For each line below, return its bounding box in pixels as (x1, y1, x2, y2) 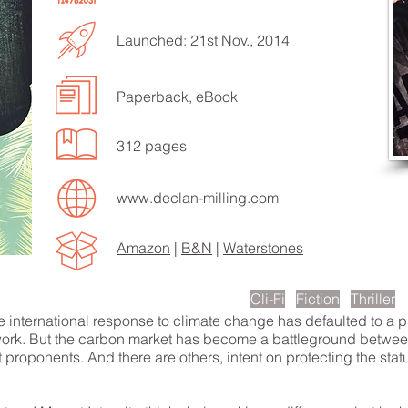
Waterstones (223, 239, 303, 257)
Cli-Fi (250, 290, 285, 308)
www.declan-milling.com (117, 189, 279, 207)
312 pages (117, 137, 187, 155)
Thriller (351, 290, 395, 308)
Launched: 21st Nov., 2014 (117, 31, 290, 49)
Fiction (296, 290, 340, 308)
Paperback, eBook (117, 87, 238, 106)
